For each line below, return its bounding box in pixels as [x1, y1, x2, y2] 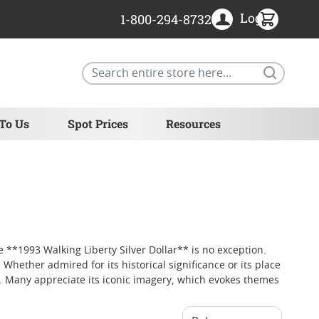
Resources [165, 116, 221, 132]
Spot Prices [67, 116, 128, 132]
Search [284, 63, 317, 73]
